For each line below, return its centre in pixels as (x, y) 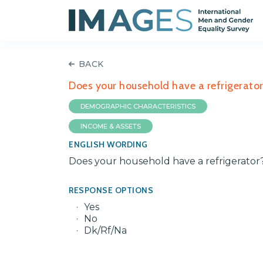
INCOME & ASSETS (111, 126)
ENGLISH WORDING (108, 144)
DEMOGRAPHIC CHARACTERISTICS (138, 106)
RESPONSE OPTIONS (111, 190)
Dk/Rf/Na (105, 230)
